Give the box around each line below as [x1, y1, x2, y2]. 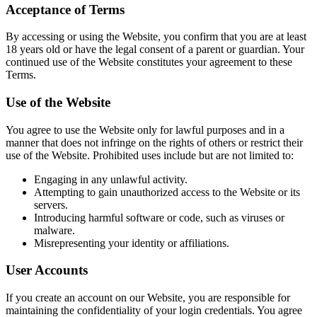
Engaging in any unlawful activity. [34, 173, 188, 185]
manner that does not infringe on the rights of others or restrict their [6, 136, 303, 149]
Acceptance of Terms [6, 1, 125, 17]
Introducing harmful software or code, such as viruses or [34, 211, 284, 224]
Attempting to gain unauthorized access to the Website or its [34, 185, 300, 198]
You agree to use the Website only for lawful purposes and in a [6, 123, 284, 136]
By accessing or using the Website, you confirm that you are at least [6, 30, 306, 43]
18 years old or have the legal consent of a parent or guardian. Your [6, 43, 304, 56]
